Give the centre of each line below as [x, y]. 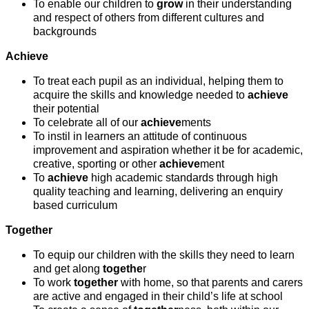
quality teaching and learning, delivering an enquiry [158, 192]
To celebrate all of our [87, 123]
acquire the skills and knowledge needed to [140, 95]
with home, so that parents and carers [210, 283]
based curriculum [75, 206]
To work [52, 283]
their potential [66, 109]
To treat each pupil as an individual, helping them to [158, 81]
